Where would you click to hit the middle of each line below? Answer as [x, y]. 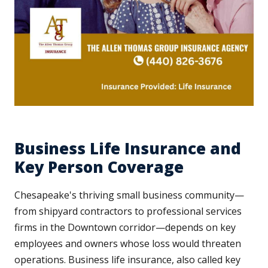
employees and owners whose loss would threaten [128, 244]
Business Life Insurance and [128, 149]
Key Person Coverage [99, 167]
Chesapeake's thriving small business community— [129, 195]
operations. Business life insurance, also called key [127, 260]
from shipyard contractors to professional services [128, 211]
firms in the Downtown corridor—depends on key [125, 228]
